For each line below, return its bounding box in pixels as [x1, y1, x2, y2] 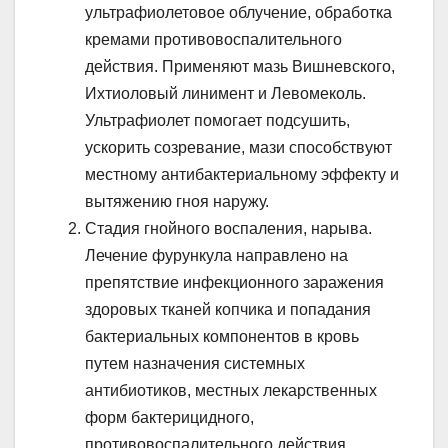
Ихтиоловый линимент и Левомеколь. [85, 85, 366, 103]
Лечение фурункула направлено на [85, 247, 348, 265]
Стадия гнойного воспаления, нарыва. [85, 220, 372, 238]
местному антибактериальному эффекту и [85, 166, 399, 184]
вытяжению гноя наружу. [85, 193, 269, 211]
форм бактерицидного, [85, 409, 254, 427]
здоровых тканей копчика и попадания [85, 301, 371, 319]
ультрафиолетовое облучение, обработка [85, 4, 392, 22]
